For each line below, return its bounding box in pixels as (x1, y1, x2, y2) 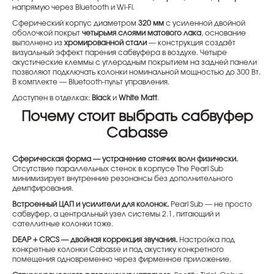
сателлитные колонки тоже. (12, 220, 113, 228)
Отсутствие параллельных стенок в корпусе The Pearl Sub (12, 165, 223, 172)
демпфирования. (12, 185, 73, 192)
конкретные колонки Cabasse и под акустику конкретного (12, 246, 224, 253)
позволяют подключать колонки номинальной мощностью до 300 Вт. (12, 68, 261, 76)
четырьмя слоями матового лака (82, 29, 201, 37)
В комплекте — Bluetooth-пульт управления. (12, 78, 169, 86)
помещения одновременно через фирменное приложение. (12, 256, 231, 263)
